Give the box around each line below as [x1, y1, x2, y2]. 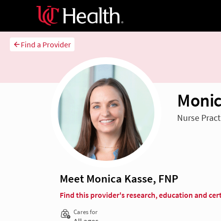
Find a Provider [21, 39, 72, 50]
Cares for [74, 208, 98, 216]
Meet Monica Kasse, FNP [60, 172, 178, 185]
